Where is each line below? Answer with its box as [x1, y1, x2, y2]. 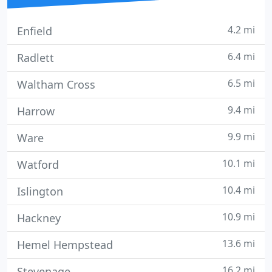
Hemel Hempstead [17, 237, 113, 252]
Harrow [17, 104, 55, 118]
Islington [17, 184, 63, 199]
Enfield [17, 24, 52, 38]
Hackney [17, 211, 61, 225]
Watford [17, 157, 59, 172]
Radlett [17, 50, 54, 65]
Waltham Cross [17, 77, 95, 92]
